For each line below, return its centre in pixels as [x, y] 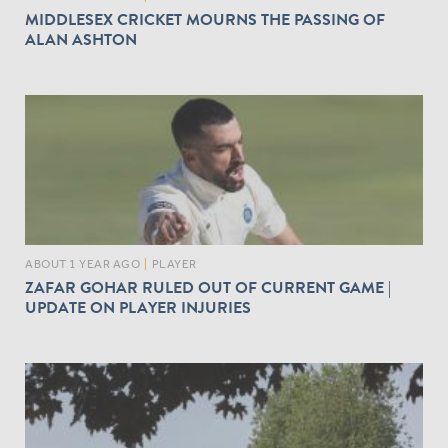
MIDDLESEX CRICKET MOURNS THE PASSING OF [205, 19]
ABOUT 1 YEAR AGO [82, 263]
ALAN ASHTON [81, 39]
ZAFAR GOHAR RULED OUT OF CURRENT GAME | [208, 287]
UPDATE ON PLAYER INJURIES [138, 307]
